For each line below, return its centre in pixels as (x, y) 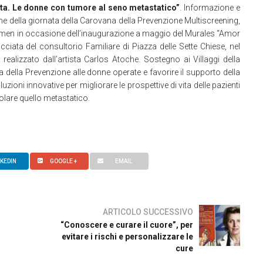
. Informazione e (210, 8)
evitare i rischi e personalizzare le (127, 237)
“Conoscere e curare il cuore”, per (127, 225)
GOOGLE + (63, 161)
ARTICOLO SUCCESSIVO (148, 212)
